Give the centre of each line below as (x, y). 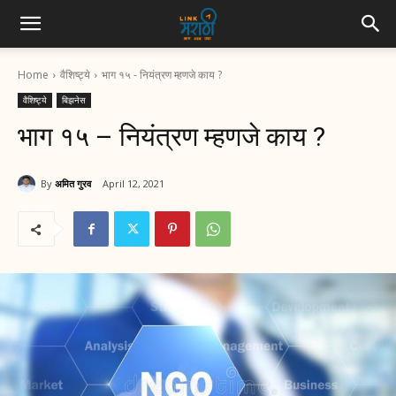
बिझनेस (74, 100)
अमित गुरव (73, 183)
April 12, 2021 (133, 184)
